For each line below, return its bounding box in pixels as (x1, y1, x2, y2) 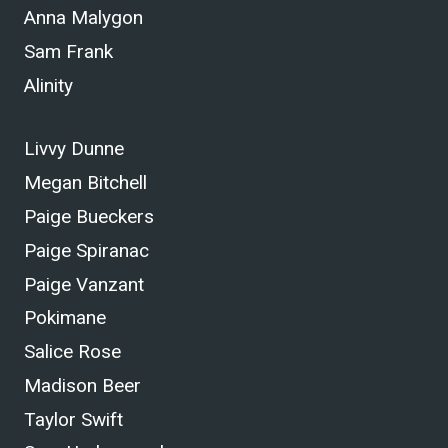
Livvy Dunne (24, 137, 124, 161)
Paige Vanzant (24, 272, 144, 296)
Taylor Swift (24, 407, 123, 431)
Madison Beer (24, 374, 141, 398)
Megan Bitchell (24, 171, 147, 195)
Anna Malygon (24, 6, 143, 30)
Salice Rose (24, 340, 121, 364)
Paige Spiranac (24, 238, 149, 262)
